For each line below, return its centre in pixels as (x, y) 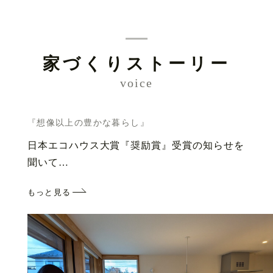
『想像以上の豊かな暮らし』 (88, 122)
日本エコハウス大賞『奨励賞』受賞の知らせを (136, 146)
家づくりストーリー (136, 63)
